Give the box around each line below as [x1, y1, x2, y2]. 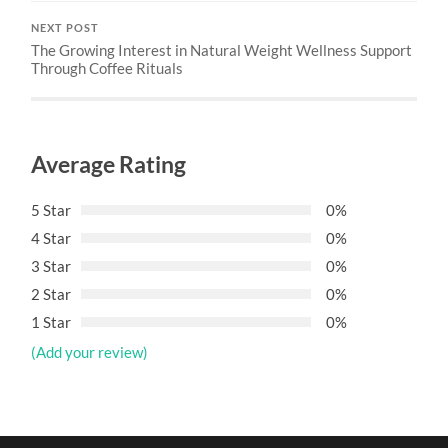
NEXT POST [31, 21, 100, 34]
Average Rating [31, 150, 187, 178]
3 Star [31, 256, 72, 275]
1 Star [31, 312, 72, 331]
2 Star [31, 284, 72, 303]
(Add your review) [31, 342, 149, 361]
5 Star [31, 200, 72, 219]
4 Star [31, 228, 72, 247]
